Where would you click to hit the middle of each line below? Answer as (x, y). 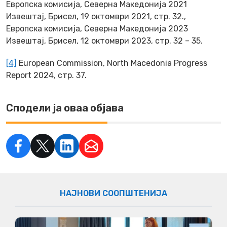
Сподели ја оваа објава (65, 108)
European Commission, (62, 63)
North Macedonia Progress (157, 63)
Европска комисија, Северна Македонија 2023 (97, 28)
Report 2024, (32, 75)
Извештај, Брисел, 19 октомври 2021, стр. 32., (96, 16)
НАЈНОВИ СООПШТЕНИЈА (113, 193)
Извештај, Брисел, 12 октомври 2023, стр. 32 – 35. (104, 41)
